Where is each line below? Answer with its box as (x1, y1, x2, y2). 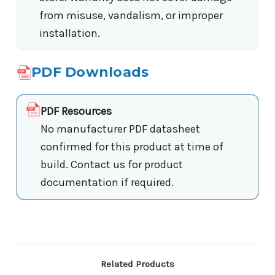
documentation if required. (41, 176, 174, 190)
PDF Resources (41, 104, 112, 118)
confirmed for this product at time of (41, 140, 223, 154)
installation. (39, 26, 100, 41)
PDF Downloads (31, 64, 149, 81)
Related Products (101, 258, 174, 270)
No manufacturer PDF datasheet (41, 122, 200, 136)
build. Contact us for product (41, 158, 183, 172)
